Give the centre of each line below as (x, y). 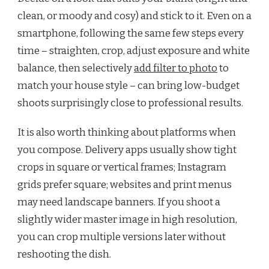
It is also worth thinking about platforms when (127, 132)
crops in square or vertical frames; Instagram (122, 167)
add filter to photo (176, 68)
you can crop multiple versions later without (122, 237)
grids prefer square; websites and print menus (125, 184)
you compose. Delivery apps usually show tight (127, 150)
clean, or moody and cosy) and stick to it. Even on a (134, 16)
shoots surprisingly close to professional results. (130, 103)
